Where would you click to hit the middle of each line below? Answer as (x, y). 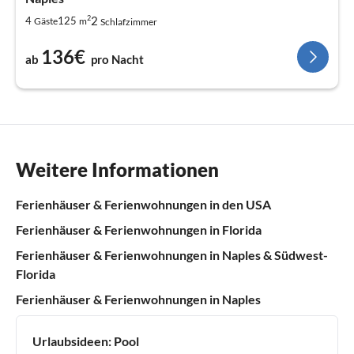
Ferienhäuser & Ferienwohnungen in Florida (139, 230)
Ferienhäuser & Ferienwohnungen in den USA (143, 205)
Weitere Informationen (117, 170)
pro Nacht (117, 60)
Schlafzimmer (129, 22)
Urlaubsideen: (72, 341)
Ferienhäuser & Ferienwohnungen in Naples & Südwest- (172, 255)
